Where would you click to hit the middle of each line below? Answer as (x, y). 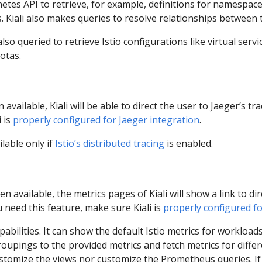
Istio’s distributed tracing (110, 144)
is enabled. (189, 144)
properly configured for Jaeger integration (106, 120)
